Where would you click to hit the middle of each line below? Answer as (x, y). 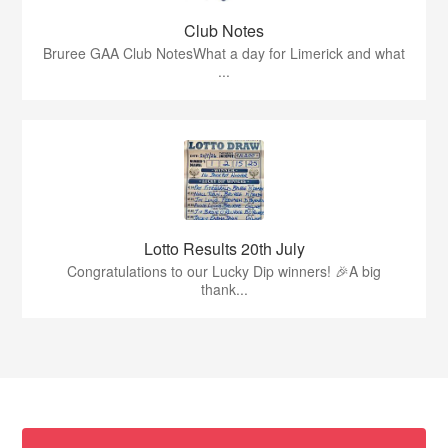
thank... (224, 289)
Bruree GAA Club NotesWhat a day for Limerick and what (224, 53)
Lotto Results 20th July (224, 248)
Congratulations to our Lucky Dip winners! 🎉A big (224, 271)
